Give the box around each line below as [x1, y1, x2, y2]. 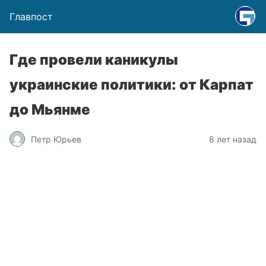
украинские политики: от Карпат [9, 76, 254, 93]
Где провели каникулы [9, 51, 178, 68]
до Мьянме [9, 101, 90, 118]
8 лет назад [209, 134, 256, 144]
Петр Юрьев [31, 134, 81, 144]
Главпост [9, 11, 53, 23]
